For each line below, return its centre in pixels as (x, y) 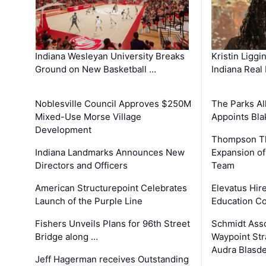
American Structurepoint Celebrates (111, 188)
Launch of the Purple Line (89, 201)
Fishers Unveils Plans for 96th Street (113, 223)
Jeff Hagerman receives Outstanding (112, 259)
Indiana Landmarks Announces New (110, 152)
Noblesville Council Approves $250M (113, 103)
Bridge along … (67, 236)
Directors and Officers (82, 165)
